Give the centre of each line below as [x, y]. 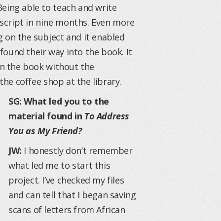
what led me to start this [59, 165]
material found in [46, 116]
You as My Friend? [45, 131]
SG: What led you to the [59, 101]
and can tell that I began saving [72, 195]
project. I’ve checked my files [66, 180]
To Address [107, 116]
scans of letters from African [67, 210]
